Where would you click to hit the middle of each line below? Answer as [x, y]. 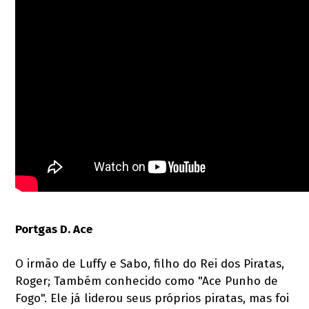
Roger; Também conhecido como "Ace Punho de [147, 281]
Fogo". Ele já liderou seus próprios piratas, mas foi [152, 298]
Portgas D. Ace [54, 229]
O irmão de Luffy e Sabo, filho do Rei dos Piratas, [150, 263]
